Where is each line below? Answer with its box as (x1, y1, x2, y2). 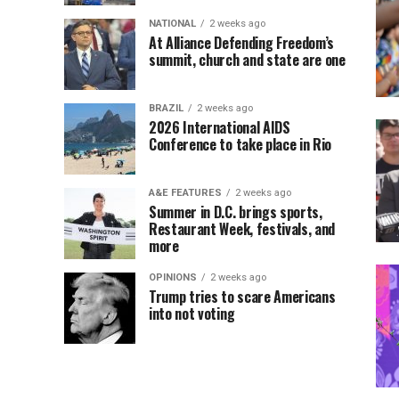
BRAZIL (149, 102, 183, 114)
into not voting (149, 303, 235, 324)
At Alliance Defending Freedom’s (149, 32, 335, 53)
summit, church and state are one (149, 49, 346, 70)
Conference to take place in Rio (149, 134, 332, 155)
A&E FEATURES (149, 187, 222, 199)
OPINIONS (149, 272, 197, 283)
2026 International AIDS (149, 117, 290, 138)
